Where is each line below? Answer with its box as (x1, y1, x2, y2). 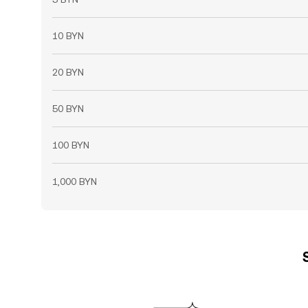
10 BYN (52, 30, 84, 41)
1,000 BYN (52, 176, 97, 187)
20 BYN (52, 67, 84, 78)
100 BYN (52, 140, 89, 151)
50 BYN (52, 103, 84, 114)
